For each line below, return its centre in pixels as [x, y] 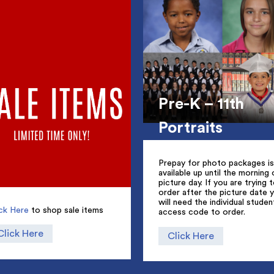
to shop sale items [66, 210]
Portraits [191, 128]
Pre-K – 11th [201, 104]
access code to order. [202, 213]
